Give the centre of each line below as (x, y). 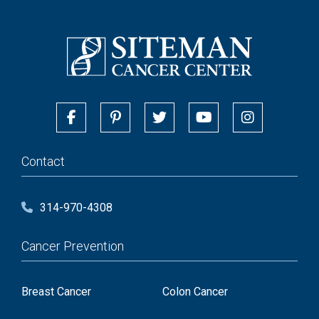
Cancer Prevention (73, 246)
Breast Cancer (56, 291)
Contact (43, 161)
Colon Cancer (195, 291)
